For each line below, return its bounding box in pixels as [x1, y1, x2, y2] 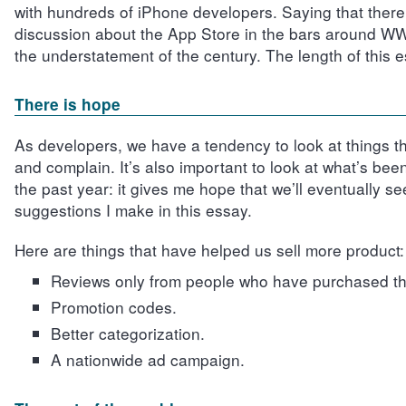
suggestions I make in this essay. [14, 198, 252, 221]
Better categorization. [50, 322, 205, 344]
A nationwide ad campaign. [50, 348, 245, 371]
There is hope [14, 93, 121, 115]
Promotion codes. [50, 295, 177, 318]
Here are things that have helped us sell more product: [14, 238, 404, 261]
